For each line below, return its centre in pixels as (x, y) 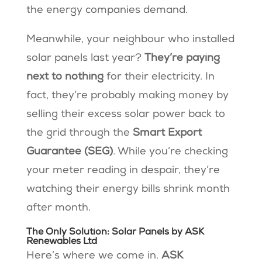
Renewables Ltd (61, 242)
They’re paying (182, 58)
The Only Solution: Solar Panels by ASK (115, 232)
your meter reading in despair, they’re (123, 170)
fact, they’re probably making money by (127, 96)
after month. (58, 208)
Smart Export (167, 133)
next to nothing (65, 77)
